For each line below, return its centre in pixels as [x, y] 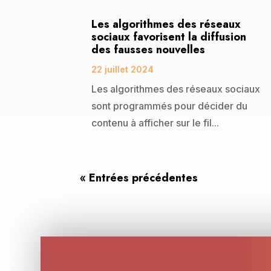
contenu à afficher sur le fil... [155, 122]
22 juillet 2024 [122, 69]
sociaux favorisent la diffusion [169, 37]
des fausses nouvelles [148, 49]
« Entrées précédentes [139, 178]
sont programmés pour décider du [169, 106]
